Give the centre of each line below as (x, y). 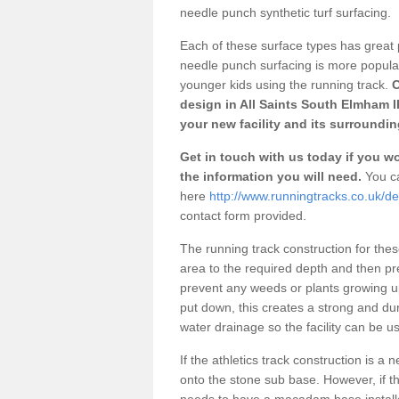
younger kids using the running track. (284, 84)
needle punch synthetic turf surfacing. (285, 12)
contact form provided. (245, 215)
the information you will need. (271, 176)
